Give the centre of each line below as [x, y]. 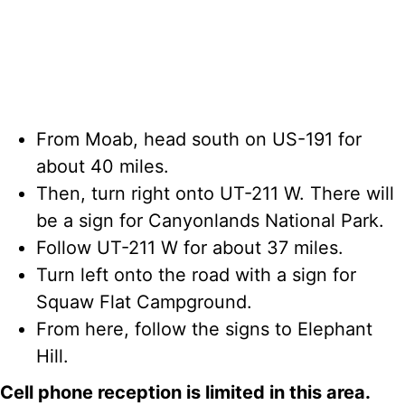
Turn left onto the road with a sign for [196, 275]
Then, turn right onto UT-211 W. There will [215, 193]
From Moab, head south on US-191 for [199, 139]
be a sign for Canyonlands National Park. [210, 221]
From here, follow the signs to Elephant [204, 329]
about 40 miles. [103, 166]
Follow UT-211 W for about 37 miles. [190, 248]
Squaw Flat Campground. [144, 302]
